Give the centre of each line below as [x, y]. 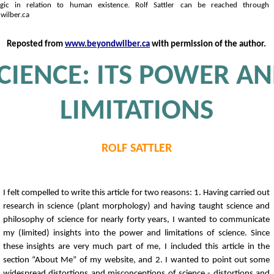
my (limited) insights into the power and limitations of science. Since [136, 233]
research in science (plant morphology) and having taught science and [136, 206]
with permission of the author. [208, 44]
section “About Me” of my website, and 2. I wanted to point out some [136, 260]
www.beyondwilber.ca [107, 44]
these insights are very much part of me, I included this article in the [136, 247]
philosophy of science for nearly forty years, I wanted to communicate [136, 220]
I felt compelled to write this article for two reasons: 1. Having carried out [136, 193]
